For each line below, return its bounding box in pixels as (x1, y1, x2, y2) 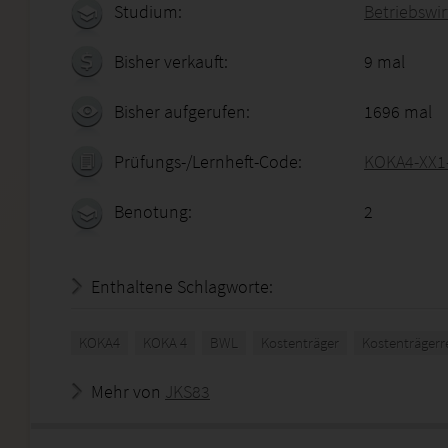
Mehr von (91, 380, 165, 403)
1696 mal (364, 100, 432, 123)
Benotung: (114, 200, 192, 223)
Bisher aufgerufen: (114, 100, 250, 123)
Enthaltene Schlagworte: (91, 275, 273, 298)
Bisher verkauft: (114, 50, 228, 73)
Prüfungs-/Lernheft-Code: (114, 150, 302, 173)
